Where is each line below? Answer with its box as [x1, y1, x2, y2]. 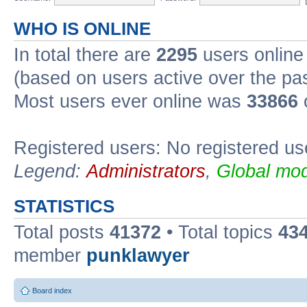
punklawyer [86, 245, 190, 266]
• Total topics [161, 221, 278, 243]
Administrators [86, 160, 206, 182]
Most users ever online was [14, 90, 247, 112]
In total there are [14, 44, 156, 65]
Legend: [14, 160, 86, 182]
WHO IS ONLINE [14, 19, 151, 38]
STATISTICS [14, 196, 114, 216]
